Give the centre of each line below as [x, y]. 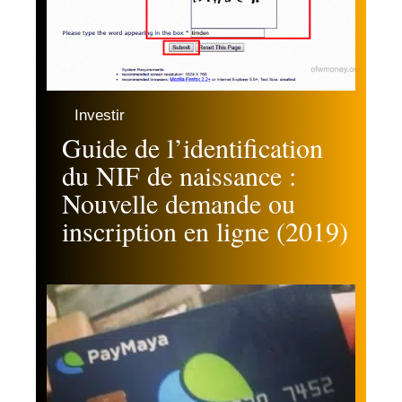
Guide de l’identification [192, 148]
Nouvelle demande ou [179, 203]
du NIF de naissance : [179, 175]
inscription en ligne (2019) [205, 231]
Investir [100, 115]
